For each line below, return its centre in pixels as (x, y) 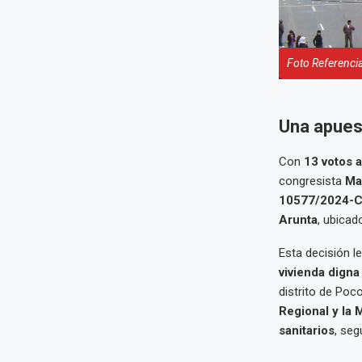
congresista (311, 181)
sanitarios (306, 331)
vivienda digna (319, 273)
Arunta (298, 220)
